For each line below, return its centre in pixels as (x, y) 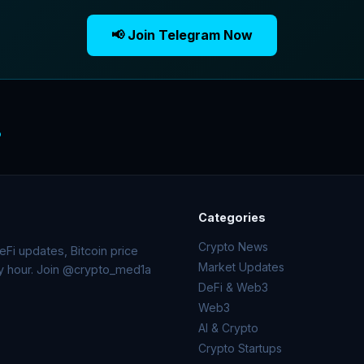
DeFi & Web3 (233, 287)
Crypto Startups (240, 348)
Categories (232, 217)
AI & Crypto (228, 327)
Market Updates (241, 266)
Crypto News (233, 246)
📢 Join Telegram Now (182, 35)
